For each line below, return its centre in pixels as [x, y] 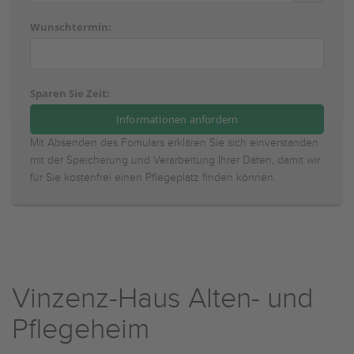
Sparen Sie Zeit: [70, 93]
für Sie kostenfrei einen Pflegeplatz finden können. [153, 178]
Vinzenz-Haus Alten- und [163, 299]
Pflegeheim [81, 330]
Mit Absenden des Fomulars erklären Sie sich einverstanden [174, 143]
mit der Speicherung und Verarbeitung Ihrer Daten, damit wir [175, 160]
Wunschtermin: [71, 27]
